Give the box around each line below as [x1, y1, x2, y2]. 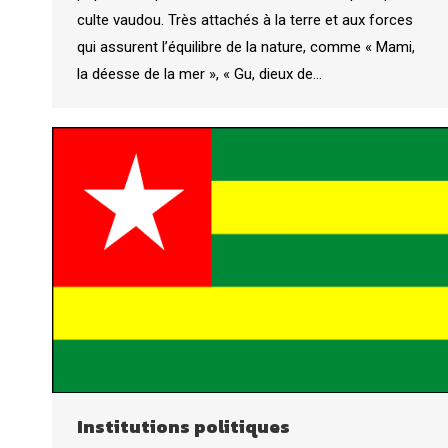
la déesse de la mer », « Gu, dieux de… [77, 64, 322, 83]
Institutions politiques [77, 412, 290, 440]
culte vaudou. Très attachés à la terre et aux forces [77, 10, 413, 29]
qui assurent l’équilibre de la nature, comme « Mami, [77, 37, 415, 56]
